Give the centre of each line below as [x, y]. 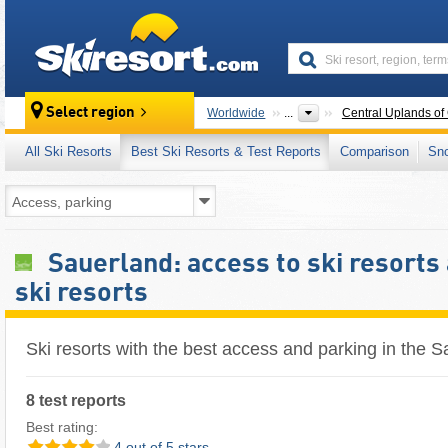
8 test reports [76, 400]
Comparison [374, 151]
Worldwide [236, 113]
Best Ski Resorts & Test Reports [226, 151]
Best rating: [62, 426]
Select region [91, 113]
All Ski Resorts [68, 151]
